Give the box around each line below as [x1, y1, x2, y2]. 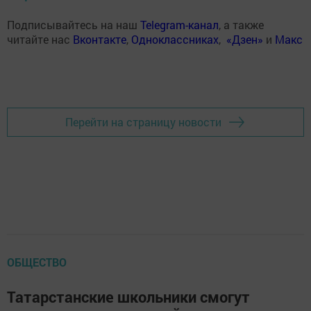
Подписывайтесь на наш [7, 17, 140, 32]
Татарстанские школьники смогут [7, 286, 250, 307]
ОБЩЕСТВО [7, 254, 67, 269]
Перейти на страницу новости [65, 115, 221, 130]
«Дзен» [226, 31, 263, 47]
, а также [219, 17, 264, 32]
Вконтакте [73, 31, 126, 47]
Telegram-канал [140, 17, 219, 32]
